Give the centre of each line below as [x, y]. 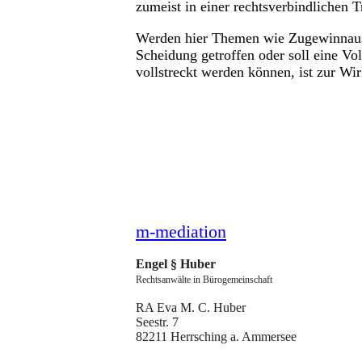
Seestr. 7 [157, 322]
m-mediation [181, 232]
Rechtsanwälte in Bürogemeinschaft [204, 280]
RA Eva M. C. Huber [191, 307]
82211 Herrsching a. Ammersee [216, 337]
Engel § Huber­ [176, 264]
